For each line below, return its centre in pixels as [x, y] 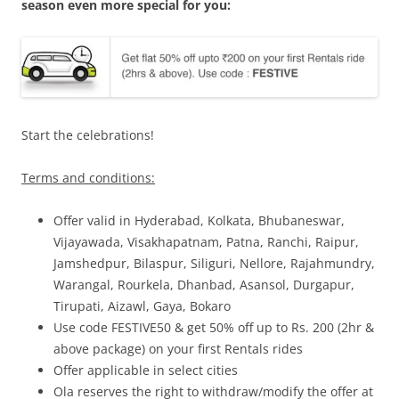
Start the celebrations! [88, 134]
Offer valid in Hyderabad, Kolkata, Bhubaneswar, [199, 220]
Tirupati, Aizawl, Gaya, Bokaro [142, 305]
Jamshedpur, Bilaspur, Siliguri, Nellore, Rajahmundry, [214, 263]
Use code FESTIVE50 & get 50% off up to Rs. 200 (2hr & [214, 327]
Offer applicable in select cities [146, 370]
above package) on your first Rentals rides [178, 348]
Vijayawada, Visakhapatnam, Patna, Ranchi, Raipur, [206, 241]
